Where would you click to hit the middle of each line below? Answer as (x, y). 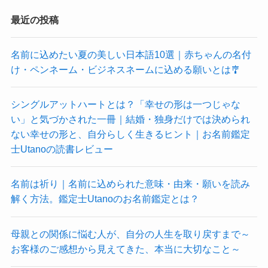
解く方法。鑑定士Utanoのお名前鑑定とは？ (105, 199)
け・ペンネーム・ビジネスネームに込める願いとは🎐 (125, 69)
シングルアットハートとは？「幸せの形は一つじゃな (125, 104)
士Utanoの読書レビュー (62, 149)
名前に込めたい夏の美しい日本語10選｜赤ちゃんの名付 (131, 54)
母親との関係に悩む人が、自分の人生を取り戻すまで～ (130, 234)
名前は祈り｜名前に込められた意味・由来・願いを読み (130, 184)
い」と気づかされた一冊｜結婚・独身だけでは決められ (130, 119)
